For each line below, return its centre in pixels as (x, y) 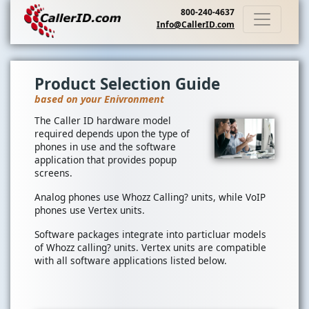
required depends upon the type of (112, 134)
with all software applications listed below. (131, 261)
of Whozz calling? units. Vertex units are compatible (150, 248)
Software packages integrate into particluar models (150, 235)
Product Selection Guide (127, 84)
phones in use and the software (105, 147)
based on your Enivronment (99, 99)
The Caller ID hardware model (103, 121)
